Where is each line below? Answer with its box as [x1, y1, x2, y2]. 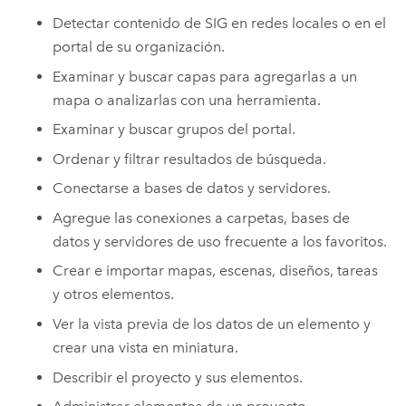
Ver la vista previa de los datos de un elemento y [53, 314, 372, 333]
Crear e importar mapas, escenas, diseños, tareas [53, 262, 379, 280]
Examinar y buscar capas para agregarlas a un [53, 67, 358, 85]
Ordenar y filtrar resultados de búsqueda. [53, 150, 327, 168]
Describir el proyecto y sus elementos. [53, 368, 304, 386]
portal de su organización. [53, 37, 226, 55]
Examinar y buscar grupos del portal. [53, 121, 296, 139]
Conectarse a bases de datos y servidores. [53, 179, 332, 198]
